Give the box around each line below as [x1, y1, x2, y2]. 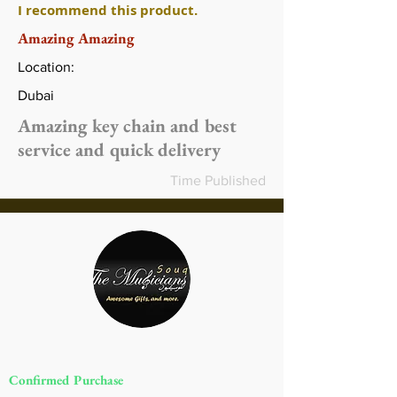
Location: [18, 58, 74, 74]
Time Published [170, 172, 266, 188]
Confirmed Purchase [9, 370, 123, 388]
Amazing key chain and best [18, 113, 237, 137]
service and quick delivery [18, 136, 221, 161]
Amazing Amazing [18, 27, 135, 48]
